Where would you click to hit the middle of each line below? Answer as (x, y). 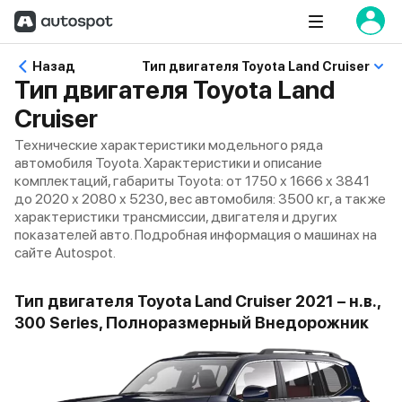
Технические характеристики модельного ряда (169, 145)
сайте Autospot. (65, 253)
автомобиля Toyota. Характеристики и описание (168, 163)
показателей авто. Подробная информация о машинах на (196, 235)
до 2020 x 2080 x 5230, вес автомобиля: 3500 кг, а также (200, 199)
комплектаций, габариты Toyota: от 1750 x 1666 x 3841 (192, 181)
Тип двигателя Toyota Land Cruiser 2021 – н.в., (197, 301)
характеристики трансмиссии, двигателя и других (176, 217)
